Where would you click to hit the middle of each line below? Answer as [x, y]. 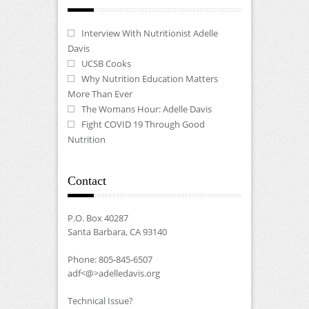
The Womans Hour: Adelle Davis [147, 109]
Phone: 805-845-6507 [110, 259]
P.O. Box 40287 [98, 218]
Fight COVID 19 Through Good [143, 124]
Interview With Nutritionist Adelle [150, 33]
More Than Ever [100, 93]
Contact [87, 180]
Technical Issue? [100, 300]
